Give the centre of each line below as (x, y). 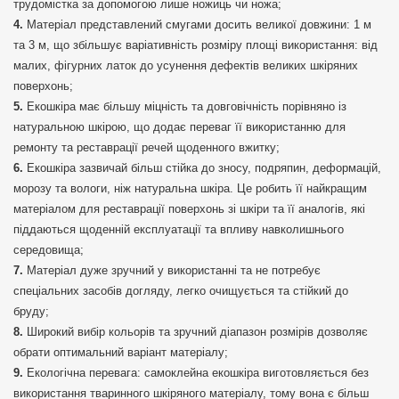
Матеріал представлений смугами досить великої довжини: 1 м (199, 25)
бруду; (31, 312)
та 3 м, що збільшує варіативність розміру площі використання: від (195, 45)
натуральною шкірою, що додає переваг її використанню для (179, 127)
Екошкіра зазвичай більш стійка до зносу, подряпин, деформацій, (204, 168)
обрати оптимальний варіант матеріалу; (121, 353)
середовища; (49, 250)
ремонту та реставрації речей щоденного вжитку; (147, 148)
